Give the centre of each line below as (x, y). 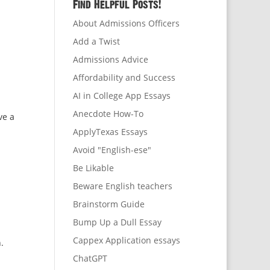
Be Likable (93, 168)
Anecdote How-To (108, 114)
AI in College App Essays (121, 96)
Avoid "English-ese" (112, 150)
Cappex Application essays (126, 240)
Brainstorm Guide (108, 204)
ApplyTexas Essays (110, 132)
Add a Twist (96, 42)
